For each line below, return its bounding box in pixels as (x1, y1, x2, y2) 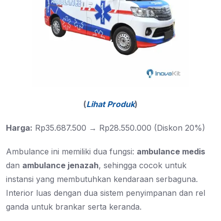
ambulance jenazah (22, 160, 99, 171)
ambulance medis (137, 147, 205, 157)
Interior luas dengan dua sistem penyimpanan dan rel (6, 188, 205, 198)
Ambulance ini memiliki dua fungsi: (6, 147, 137, 157)
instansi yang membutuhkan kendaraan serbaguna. (6, 174, 198, 184)
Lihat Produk (86, 99, 135, 110)
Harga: (6, 123, 33, 133)
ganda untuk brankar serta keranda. (6, 202, 142, 212)
